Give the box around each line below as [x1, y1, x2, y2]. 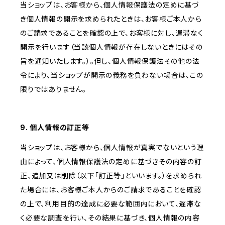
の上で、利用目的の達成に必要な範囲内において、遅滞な [20, 199, 201, 208]
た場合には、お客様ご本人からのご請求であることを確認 [20, 185, 201, 194]
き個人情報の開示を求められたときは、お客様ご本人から [20, 15, 202, 24]
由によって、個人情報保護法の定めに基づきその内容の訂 [20, 157, 202, 166]
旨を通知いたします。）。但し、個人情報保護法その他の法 [20, 57, 200, 66]
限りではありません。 [20, 85, 86, 94]
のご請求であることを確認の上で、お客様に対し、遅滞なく [20, 29, 203, 38]
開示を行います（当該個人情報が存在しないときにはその [20, 43, 203, 52]
